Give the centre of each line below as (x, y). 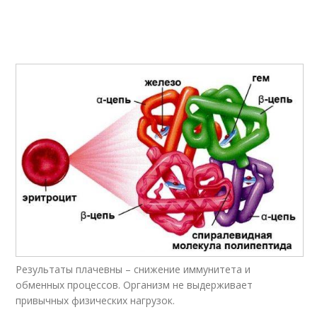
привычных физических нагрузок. (96, 301)
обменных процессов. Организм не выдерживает (134, 285)
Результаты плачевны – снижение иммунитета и (133, 270)
